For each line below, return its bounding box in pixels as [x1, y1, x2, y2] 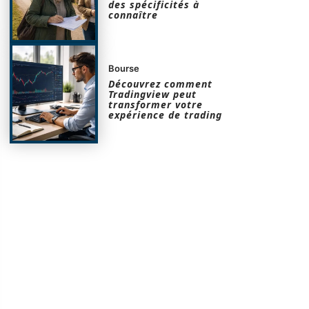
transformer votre [108, 98, 203, 112]
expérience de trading [108, 108, 223, 122]
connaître [108, 8, 159, 21]
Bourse [108, 63, 140, 74]
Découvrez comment [108, 77, 213, 91]
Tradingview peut [108, 88, 197, 101]
